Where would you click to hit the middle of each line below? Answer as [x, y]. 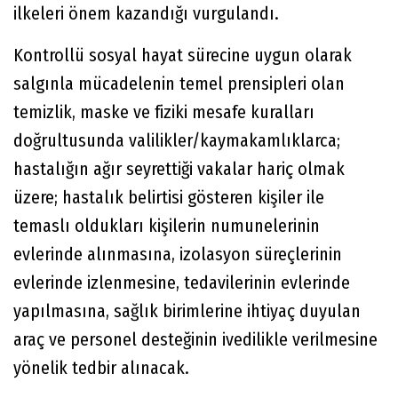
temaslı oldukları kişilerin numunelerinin [167, 226]
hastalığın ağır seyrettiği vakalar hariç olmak [179, 169]
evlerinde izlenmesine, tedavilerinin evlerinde [182, 283]
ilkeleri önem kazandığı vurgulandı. [146, 14]
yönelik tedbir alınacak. [101, 368]
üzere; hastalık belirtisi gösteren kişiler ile [169, 198]
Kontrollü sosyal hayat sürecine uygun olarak [183, 56]
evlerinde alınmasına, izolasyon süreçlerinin [178, 255]
